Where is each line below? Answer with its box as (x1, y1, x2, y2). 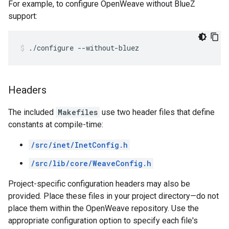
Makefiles (58, 107, 98, 117)
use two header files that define (100, 107, 215, 117)
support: (8, 11, 37, 21)
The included (8, 107, 56, 117)
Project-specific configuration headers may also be (8, 179, 190, 189)
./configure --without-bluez (29, 43, 139, 53)
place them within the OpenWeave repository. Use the (8, 203, 199, 213)
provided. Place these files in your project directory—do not (8, 191, 219, 201)
